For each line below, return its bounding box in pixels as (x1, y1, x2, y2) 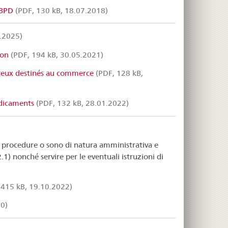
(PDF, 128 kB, (93, 68, 143, 78)
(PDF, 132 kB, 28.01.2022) (34, 98, 129, 108)
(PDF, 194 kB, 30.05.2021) (8, 49, 103, 60)
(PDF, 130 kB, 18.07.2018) (13, 5, 108, 15)
